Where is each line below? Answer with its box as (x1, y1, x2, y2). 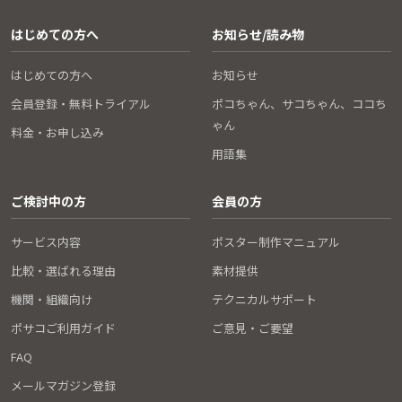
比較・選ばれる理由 (11, 262, 116, 280)
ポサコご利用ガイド (11, 319, 116, 337)
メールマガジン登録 (11, 377, 116, 395)
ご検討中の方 (11, 192, 86, 211)
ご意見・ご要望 (212, 319, 293, 337)
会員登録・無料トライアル (11, 95, 151, 113)
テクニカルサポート (212, 291, 317, 309)
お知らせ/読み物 (212, 25, 304, 44)
